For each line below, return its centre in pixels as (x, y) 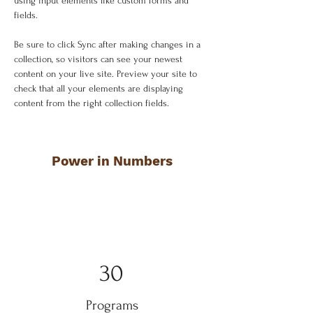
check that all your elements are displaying (100, 88)
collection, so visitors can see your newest (100, 59)
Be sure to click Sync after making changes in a (109, 44)
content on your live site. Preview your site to (107, 74)
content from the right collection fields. (93, 103)
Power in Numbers (112, 161)
